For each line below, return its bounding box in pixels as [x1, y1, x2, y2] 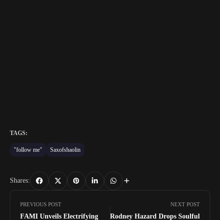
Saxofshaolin [50, 146, 81, 153]
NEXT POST [170, 201, 200, 207]
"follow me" [14, 146, 42, 153]
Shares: [10, 177, 30, 185]
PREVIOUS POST [20, 201, 61, 207]
